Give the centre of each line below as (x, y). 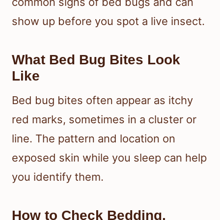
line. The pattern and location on (94, 139)
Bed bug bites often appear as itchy (102, 100)
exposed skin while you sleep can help (109, 158)
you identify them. (58, 177)
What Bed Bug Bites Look (96, 60)
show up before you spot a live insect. (108, 21)
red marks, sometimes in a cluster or (104, 120)
